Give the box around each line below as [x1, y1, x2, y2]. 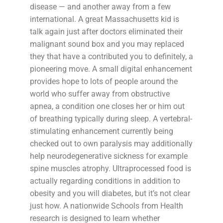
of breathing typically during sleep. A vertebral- [30, 113, 192, 123]
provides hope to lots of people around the [30, 76, 178, 86]
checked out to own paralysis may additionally [30, 138, 193, 148]
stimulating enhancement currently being [30, 126, 173, 136]
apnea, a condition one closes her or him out [30, 101, 185, 111]
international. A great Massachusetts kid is [30, 14, 179, 24]
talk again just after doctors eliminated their [30, 26, 183, 36]
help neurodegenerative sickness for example [30, 151, 188, 161]
